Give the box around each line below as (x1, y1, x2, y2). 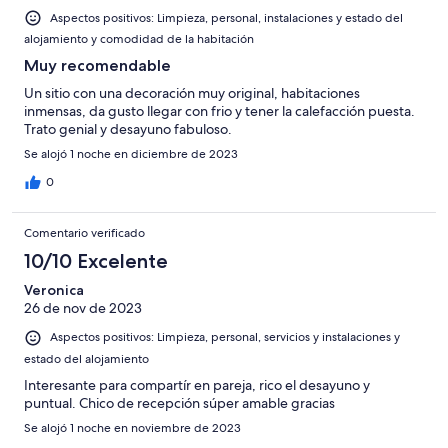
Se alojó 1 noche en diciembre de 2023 (24, 146, 238, 163)
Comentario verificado (24, 225, 145, 242)
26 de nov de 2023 (24, 299, 142, 318)
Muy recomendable (24, 56, 171, 76)
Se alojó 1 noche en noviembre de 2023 (24, 419, 241, 436)
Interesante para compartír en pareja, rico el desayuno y (24, 375, 370, 394)
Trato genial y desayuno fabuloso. (24, 120, 232, 139)
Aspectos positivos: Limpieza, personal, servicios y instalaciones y (50, 329, 400, 346)
